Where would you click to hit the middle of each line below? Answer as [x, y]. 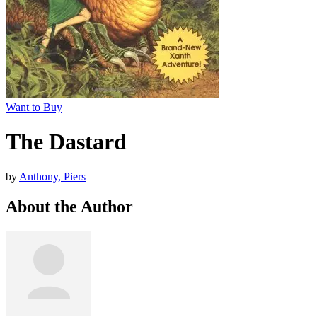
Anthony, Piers [52, 176]
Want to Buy [34, 107]
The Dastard [66, 142]
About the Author [69, 206]
